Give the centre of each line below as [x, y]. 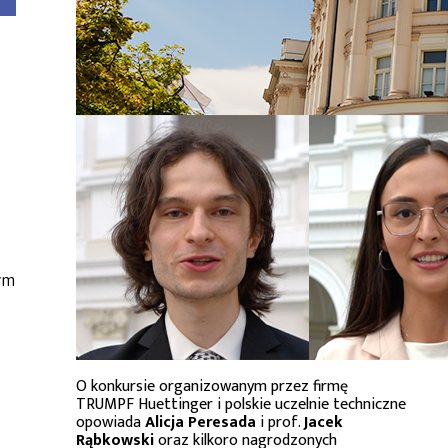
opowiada [110, 422]
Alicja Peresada [200, 422]
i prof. [280, 422]
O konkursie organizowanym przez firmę [212, 386]
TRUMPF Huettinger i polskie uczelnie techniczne [241, 404]
